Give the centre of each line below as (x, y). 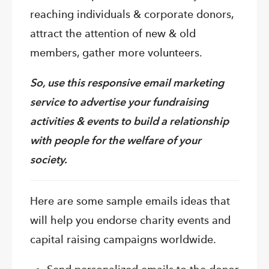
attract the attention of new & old (113, 34)
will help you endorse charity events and (130, 220)
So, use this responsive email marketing (127, 83)
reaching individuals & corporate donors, (132, 14)
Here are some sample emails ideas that (130, 201)
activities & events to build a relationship (129, 121)
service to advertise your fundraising (119, 102)
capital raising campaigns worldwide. (123, 240)
